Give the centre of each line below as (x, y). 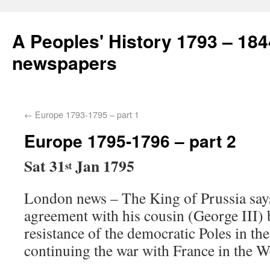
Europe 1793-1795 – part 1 (86, 114)
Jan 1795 (105, 166)
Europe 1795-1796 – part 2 (130, 141)
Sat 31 (45, 166)
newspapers (64, 62)
